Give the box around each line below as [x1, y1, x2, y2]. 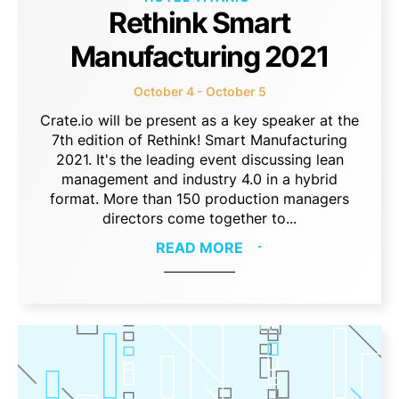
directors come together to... [102, 208, 297, 227]
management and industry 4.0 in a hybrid [61, 169, 338, 188]
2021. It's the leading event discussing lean [55, 150, 344, 168]
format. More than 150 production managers [50, 189, 349, 208]
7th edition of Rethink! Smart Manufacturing [52, 130, 347, 149]
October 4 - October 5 [133, 83, 266, 99]
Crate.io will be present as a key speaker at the [40, 110, 359, 129]
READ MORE [156, 238, 243, 256]
